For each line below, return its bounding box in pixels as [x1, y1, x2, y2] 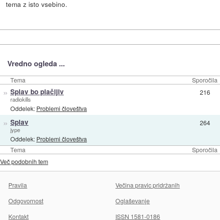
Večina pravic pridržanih [115, 181, 180, 190]
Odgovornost [8, 196, 44, 205]
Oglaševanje [115, 196, 150, 205]
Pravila [8, 181, 27, 190]
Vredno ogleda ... [7, 58, 65, 69]
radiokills [10, 95, 31, 103]
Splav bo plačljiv [10, 86, 64, 96]
